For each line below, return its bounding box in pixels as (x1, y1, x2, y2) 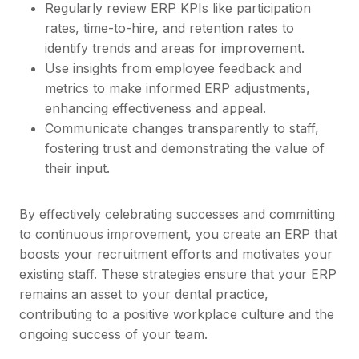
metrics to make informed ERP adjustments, (45, 80, 310, 97)
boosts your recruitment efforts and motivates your (19, 246, 333, 263)
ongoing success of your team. (19, 326, 208, 343)
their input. (45, 160, 110, 177)
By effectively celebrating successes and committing (19, 206, 335, 223)
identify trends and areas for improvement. (45, 40, 305, 57)
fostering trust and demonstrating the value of (45, 140, 325, 157)
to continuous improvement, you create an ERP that (19, 226, 337, 243)
